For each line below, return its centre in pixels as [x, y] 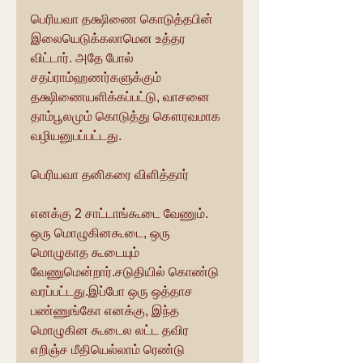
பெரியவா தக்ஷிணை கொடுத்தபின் [124, 19]
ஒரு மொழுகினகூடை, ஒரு [102, 233]
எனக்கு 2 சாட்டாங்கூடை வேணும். [121, 213]
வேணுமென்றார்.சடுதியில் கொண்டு [126, 271]
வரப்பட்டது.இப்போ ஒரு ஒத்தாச [113, 291]
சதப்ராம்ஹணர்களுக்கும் [98, 77]
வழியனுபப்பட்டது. [76, 135]
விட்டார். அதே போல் [84, 58]
